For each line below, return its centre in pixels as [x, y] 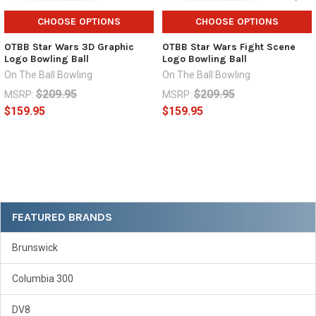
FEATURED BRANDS [62, 217]
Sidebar [37, 205]
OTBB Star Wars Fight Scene [229, 47]
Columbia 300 [43, 279]
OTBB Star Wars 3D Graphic [69, 47]
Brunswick [35, 248]
